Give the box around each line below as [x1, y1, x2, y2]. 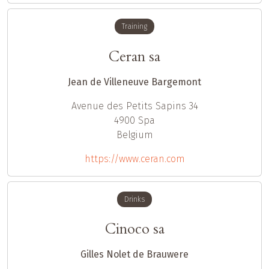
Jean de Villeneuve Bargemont [68, 76, 201, 88]
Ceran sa [109, 46, 160, 67]
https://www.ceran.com [84, 153, 185, 165]
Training [122, 22, 147, 31]
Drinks [124, 195, 145, 204]
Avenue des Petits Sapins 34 [71, 100, 198, 112]
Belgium [116, 128, 153, 141]
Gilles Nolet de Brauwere [80, 248, 189, 260]
